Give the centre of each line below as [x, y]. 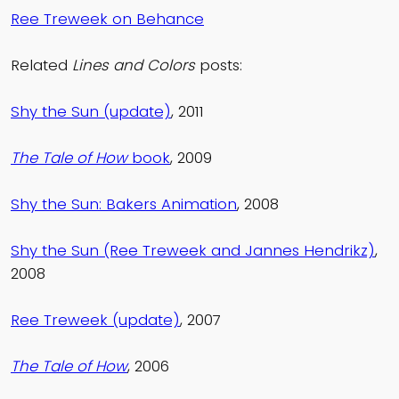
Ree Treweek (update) [95, 320]
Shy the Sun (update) [91, 112]
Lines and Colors [134, 65]
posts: [219, 65]
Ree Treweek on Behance [107, 19]
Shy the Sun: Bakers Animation [124, 204]
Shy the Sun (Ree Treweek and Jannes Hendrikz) [193, 251]
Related [41, 65]
